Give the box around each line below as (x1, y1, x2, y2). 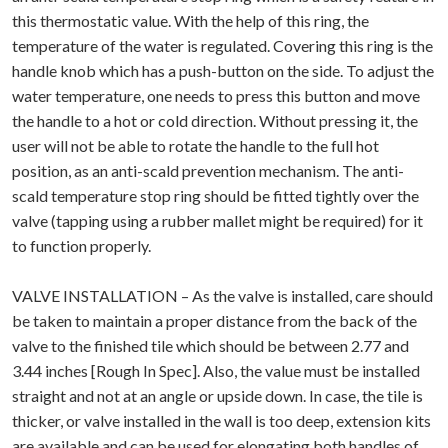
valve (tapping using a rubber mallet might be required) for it (12, 210, 423, 230)
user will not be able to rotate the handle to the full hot (12, 135, 379, 155)
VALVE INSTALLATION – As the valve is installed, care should (12, 285, 433, 305)
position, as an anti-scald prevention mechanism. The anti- (12, 160, 404, 180)
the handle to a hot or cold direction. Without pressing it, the (12, 110, 418, 130)
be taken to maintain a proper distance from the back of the (12, 310, 417, 330)
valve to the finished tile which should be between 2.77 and (12, 335, 409, 355)
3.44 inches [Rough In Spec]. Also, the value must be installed (12, 360, 420, 380)
